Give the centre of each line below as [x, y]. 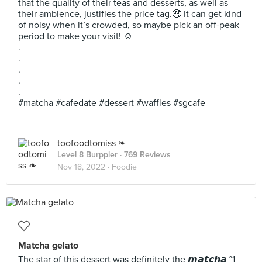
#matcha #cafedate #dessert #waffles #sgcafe [112, 103]
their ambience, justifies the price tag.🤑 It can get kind [130, 14]
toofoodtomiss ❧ [92, 143]
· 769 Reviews [144, 155]
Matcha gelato [48, 246]
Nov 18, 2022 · [85, 167]
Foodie [124, 167]
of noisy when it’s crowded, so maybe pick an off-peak [129, 25]
